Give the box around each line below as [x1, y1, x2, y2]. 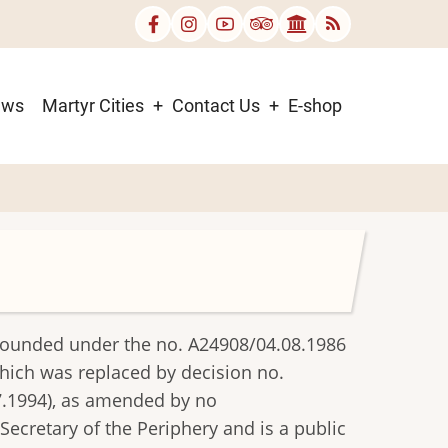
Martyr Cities [42, 94, 144, 116]
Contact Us [172, 94, 260, 116]
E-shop [288, 94, 342, 116]
